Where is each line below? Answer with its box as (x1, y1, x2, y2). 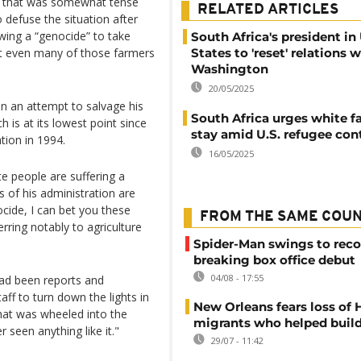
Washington (191, 61, 268, 77)
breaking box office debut (193, 252, 355, 268)
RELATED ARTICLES (197, 2, 338, 18)
